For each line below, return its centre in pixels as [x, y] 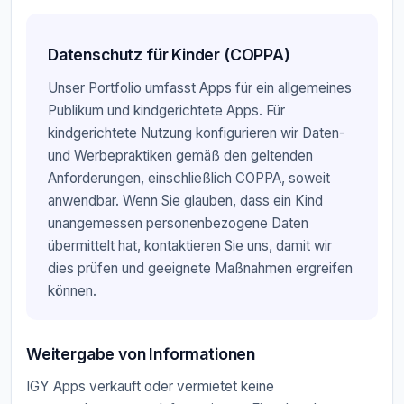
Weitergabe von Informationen [141, 353]
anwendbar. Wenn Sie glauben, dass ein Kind [185, 200]
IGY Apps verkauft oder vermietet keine [150, 387]
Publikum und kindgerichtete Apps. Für [166, 110]
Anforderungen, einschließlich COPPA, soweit [189, 178]
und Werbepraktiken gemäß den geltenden [180, 155]
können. [72, 290]
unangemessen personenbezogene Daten [178, 223]
